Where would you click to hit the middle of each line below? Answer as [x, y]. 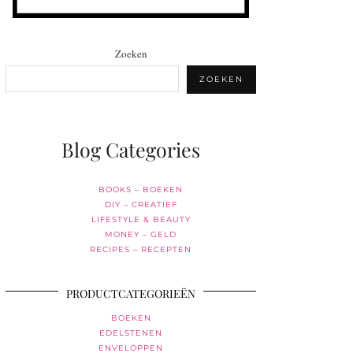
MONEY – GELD [141, 234]
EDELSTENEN [131, 333]
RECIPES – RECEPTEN [141, 249]
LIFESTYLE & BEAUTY [141, 219]
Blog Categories [131, 149]
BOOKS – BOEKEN [141, 189]
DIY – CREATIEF [141, 204]
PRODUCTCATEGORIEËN [131, 293]
